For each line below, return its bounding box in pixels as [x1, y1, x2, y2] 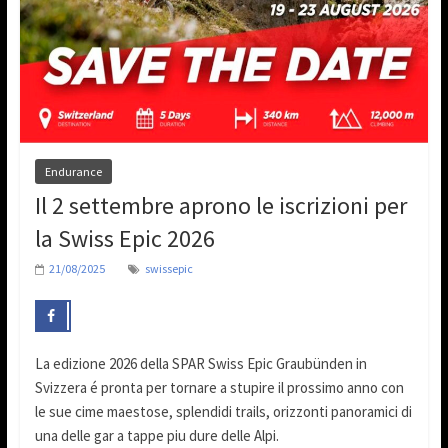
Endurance [44, 164, 102, 180]
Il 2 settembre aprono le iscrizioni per [34, 190, 407, 222]
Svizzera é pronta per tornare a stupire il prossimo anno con [34, 377, 404, 397]
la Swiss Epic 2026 [34, 223, 215, 255]
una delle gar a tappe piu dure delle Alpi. [34, 425, 279, 445]
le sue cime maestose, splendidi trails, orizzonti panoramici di [34, 401, 412, 421]
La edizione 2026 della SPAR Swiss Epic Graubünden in [34, 353, 367, 373]
